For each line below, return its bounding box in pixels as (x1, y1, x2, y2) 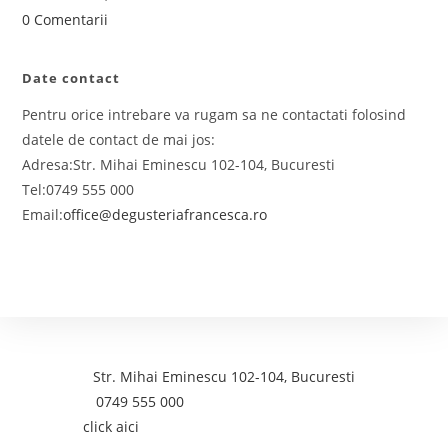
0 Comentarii (22, 9, 109, 29)
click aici (83, 417, 140, 437)
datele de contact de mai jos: (22, 129, 216, 149)
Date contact (22, 68, 121, 87)
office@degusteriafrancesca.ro (63, 204, 268, 224)
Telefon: (42, 392, 97, 412)
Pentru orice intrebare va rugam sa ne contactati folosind (22, 104, 407, 124)
